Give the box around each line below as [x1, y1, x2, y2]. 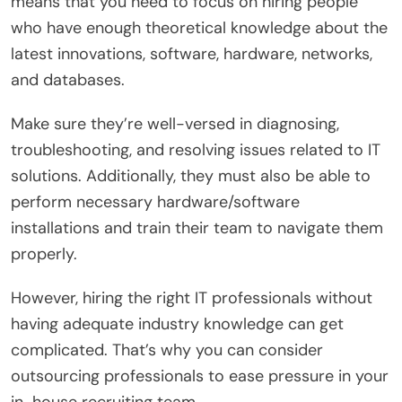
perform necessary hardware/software [11, 190, 300, 213]
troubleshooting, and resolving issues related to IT [11, 138, 380, 161]
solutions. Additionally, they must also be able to [11, 164, 371, 187]
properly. [11, 242, 77, 265]
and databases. [11, 68, 125, 91]
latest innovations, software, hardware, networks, [11, 42, 372, 65]
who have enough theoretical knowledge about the [11, 16, 388, 39]
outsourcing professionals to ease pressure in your [11, 364, 389, 387]
